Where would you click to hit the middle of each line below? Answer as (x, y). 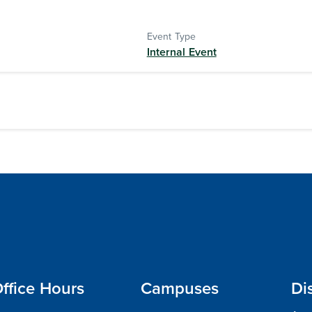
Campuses (180, 289)
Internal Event (181, 52)
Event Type (171, 37)
